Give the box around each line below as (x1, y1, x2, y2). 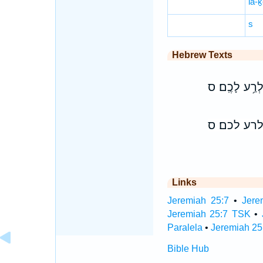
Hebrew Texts (171, 50, 232, 60)
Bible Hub (167, 244, 209, 254)
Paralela (167, 222, 203, 232)
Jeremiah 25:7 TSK (167, 209, 251, 219)
